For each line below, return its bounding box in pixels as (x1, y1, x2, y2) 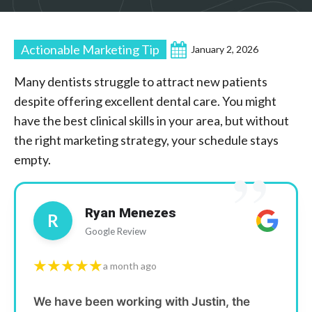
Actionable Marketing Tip (21, 42, 159, 57)
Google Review (85, 225, 146, 237)
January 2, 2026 (191, 43, 258, 55)
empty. (14, 152, 51, 167)
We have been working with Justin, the (33, 295, 250, 309)
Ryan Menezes (85, 204, 176, 221)
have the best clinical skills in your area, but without (14, 113, 289, 128)
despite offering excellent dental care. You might (14, 93, 276, 109)
